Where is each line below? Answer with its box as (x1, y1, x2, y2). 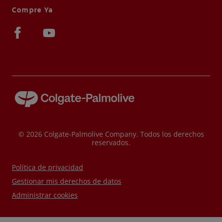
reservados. (92, 138, 130, 148)
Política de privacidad (12, 163, 83, 172)
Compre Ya (12, 5, 54, 15)
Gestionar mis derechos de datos (12, 176, 121, 186)
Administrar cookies (12, 190, 78, 200)
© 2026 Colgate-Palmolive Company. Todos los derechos (18, 129, 204, 139)
